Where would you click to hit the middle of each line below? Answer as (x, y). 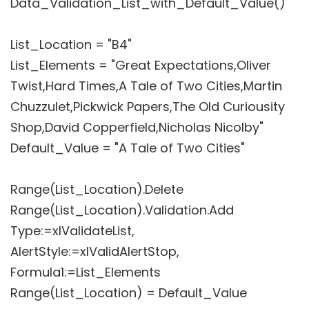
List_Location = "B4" (71, 44)
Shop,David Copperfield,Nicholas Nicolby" (137, 127)
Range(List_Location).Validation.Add (122, 210)
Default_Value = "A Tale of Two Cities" (128, 148)
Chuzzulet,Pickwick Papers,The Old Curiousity (148, 106)
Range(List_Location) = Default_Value (129, 292)
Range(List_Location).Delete (97, 189)
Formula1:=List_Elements (86, 272)
